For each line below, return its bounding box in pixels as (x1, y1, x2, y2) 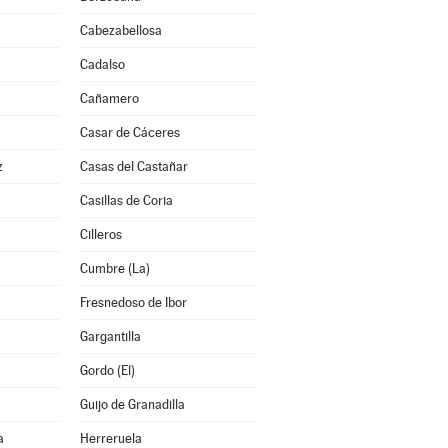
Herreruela (79, 431, 142, 446)
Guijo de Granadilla (79, 397, 185, 412)
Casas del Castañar (79, 159, 188, 174)
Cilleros (79, 227, 122, 242)
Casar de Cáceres (79, 125, 180, 140)
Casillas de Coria (79, 193, 173, 208)
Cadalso (79, 57, 125, 72)
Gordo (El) (79, 363, 135, 378)
